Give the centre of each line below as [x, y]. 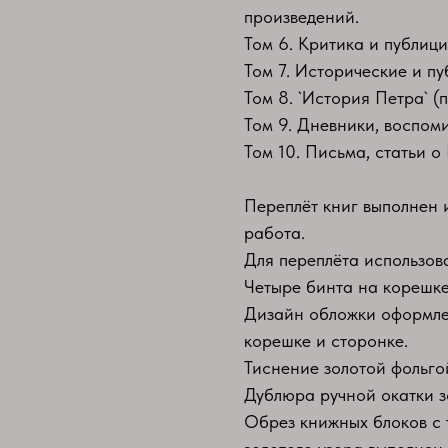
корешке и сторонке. [326, 340]
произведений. [301, 16]
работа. [274, 232]
